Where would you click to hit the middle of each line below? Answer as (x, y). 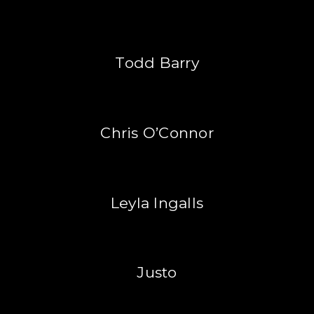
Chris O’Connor (157, 133)
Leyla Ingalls (157, 203)
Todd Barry (157, 63)
